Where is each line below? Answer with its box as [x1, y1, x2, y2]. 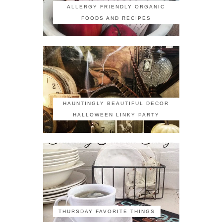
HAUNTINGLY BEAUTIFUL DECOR [63, 100, 169, 106]
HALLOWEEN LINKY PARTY [72, 111, 160, 117]
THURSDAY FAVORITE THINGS [58, 208, 155, 214]
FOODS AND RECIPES [81, 15, 151, 21]
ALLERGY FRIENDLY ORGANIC [67, 3, 165, 9]
